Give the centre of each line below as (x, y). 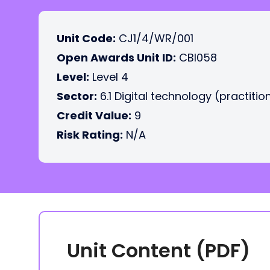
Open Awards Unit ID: (116, 58)
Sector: (77, 96)
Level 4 (109, 77)
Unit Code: (86, 38)
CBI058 (196, 58)
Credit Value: (94, 115)
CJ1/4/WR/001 (155, 38)
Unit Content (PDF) (159, 250)
